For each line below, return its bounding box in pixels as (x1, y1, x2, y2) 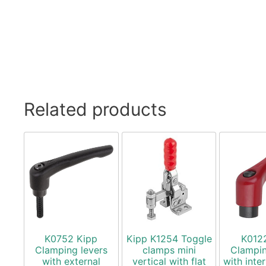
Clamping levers (34, 244, 107, 256)
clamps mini (142, 244, 196, 256)
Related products (24, 98, 167, 120)
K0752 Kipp (45, 233, 98, 245)
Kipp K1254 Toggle (126, 233, 212, 245)
